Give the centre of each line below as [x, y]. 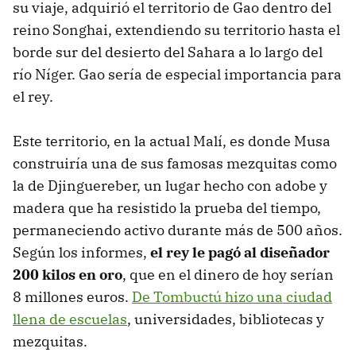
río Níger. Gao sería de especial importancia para [177, 74]
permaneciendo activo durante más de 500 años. [178, 230]
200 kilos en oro [68, 274]
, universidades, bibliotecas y [226, 319]
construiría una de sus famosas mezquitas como [175, 163]
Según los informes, [81, 252]
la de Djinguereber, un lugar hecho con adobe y [170, 185]
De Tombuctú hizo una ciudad [232, 296]
